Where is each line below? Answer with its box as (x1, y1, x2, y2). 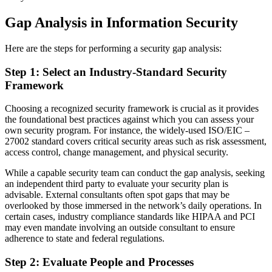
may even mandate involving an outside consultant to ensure (5, 222, 235, 233)
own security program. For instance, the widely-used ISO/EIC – (5, 125, 250, 136)
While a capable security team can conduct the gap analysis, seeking (5, 168, 265, 178)
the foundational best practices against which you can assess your (5, 114, 254, 125)
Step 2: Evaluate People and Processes (5, 256, 194, 269)
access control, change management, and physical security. (5, 147, 228, 158)
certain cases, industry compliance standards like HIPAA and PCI (5, 211, 255, 222)
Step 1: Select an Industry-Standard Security (5, 65, 227, 78)
